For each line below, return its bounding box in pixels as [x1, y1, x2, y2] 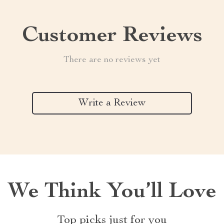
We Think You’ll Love [7, 181, 216, 203]
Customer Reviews [21, 25, 202, 47]
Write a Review [78, 98, 145, 108]
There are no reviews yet [63, 55, 160, 64]
